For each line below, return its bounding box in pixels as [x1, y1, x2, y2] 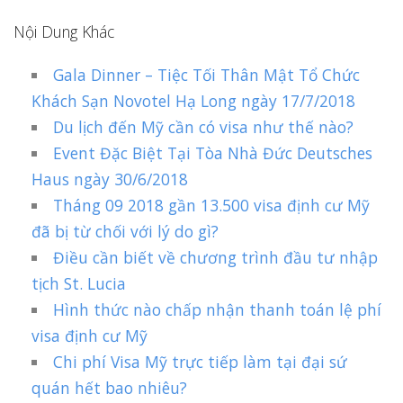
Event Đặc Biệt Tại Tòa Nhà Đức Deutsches [53, 142, 373, 165]
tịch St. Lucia [31, 273, 126, 295]
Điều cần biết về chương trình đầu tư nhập [53, 246, 379, 269]
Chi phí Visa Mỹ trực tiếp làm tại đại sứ [53, 351, 348, 373]
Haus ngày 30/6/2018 [31, 168, 188, 191]
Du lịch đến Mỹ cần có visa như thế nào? [53, 116, 354, 139]
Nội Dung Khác [13, 21, 114, 43]
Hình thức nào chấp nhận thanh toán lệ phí [53, 299, 382, 321]
